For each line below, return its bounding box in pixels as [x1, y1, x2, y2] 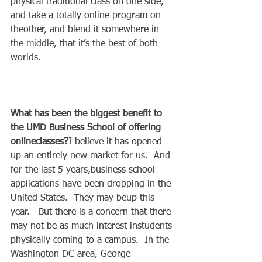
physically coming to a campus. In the [11, 235, 172, 245]
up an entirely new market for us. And [11, 151, 173, 161]
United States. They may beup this [11, 193, 157, 203]
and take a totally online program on [11, 11, 164, 20]
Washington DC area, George [11, 249, 133, 259]
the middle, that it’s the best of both [11, 39, 161, 49]
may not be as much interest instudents [11, 221, 175, 231]
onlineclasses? [11, 137, 68, 147]
